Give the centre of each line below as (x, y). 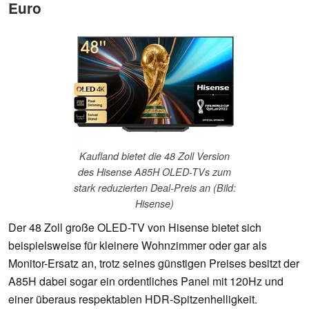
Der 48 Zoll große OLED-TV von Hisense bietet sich (135, 228)
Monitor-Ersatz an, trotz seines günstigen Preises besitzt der (154, 263)
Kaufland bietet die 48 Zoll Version (154, 156)
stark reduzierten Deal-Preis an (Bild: (154, 188)
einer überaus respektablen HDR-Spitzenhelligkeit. (133, 299)
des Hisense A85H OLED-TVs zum (154, 172)
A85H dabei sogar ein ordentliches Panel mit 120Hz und (146, 281)
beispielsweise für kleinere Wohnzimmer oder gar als (138, 246)
